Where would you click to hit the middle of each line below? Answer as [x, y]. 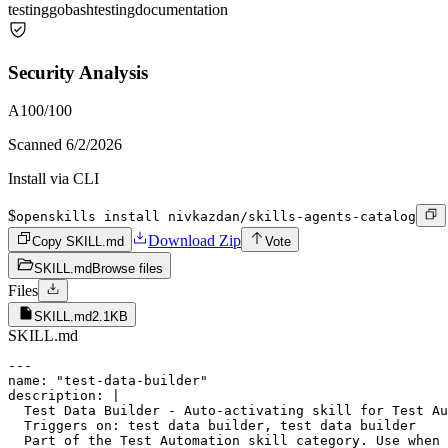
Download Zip [194, 241]
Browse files [127, 269]
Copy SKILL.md [78, 242]
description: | [64, 396]
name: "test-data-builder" [108, 381]
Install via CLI [53, 179]
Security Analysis [78, 72]
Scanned [37, 145]
